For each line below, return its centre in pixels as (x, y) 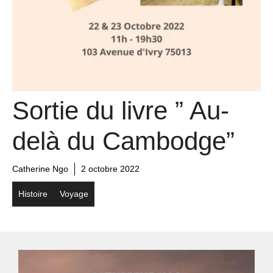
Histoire (33, 193)
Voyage (74, 193)
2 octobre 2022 (110, 168)
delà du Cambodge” (123, 141)
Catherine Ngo (40, 168)
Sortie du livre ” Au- (121, 110)
